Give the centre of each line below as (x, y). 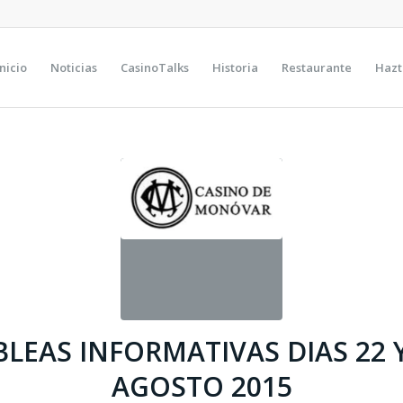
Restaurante (316, 67)
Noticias (73, 67)
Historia (235, 67)
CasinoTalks (154, 67)
